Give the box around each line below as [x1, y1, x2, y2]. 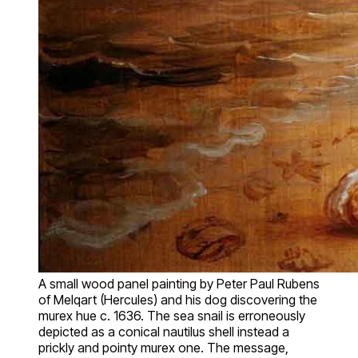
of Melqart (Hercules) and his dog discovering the [38, 291, 317, 308]
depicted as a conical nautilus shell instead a [38, 323, 289, 340]
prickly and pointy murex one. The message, [38, 339, 288, 356]
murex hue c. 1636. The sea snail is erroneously [38, 307, 305, 324]
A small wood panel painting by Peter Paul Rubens [38, 275, 320, 292]
